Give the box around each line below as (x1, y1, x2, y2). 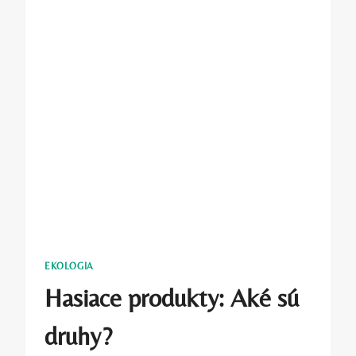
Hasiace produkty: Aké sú (44, 283, 299, 313)
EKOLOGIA (44, 261, 94, 273)
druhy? (44, 321, 112, 351)
